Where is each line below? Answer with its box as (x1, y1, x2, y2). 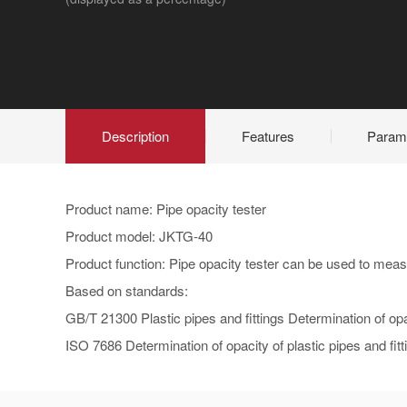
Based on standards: (65, 281, 188, 300)
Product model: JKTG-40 (65, 226, 213, 245)
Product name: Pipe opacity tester (65, 199, 266, 218)
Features (242, 126, 294, 145)
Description (102, 126, 169, 145)
